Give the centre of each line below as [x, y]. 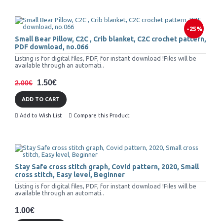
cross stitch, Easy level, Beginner [70, 175]
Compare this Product [102, 116]
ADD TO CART [41, 99]
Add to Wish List [41, 116]
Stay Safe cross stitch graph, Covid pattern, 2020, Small [107, 167]
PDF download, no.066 [52, 47]
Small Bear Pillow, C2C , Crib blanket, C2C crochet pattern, [110, 39]
